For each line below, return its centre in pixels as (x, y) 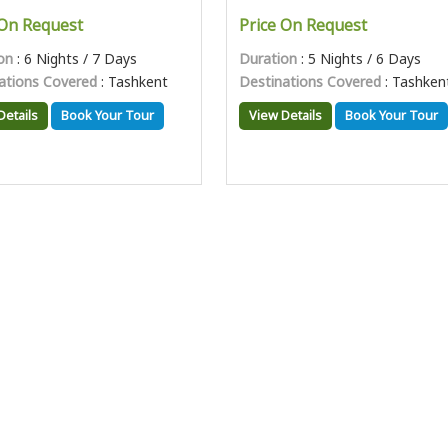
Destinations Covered (310, 81)
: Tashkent (133, 81)
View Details (286, 115)
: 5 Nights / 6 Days (359, 58)
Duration (268, 58)
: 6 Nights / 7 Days (75, 58)
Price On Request (303, 25)
